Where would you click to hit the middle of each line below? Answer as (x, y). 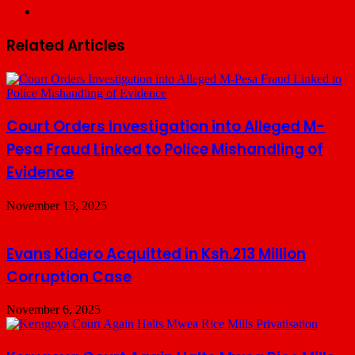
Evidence (40, 173)
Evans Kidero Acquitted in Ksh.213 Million (156, 254)
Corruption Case (69, 277)
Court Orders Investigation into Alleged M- (166, 127)
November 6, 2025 (53, 310)
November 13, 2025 (57, 206)
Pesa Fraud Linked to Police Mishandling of (165, 150)
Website (57, 11)
